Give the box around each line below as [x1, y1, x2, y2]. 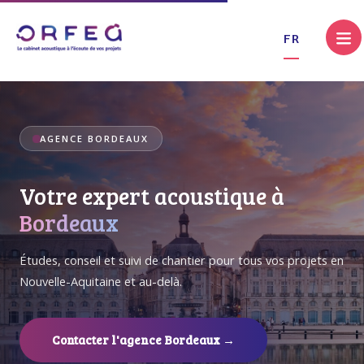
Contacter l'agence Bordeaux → [52, 331, 235, 348]
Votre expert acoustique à [19, 180, 284, 211]
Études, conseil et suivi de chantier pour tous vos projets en [19, 251, 344, 268]
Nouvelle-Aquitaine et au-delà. [19, 272, 182, 289]
